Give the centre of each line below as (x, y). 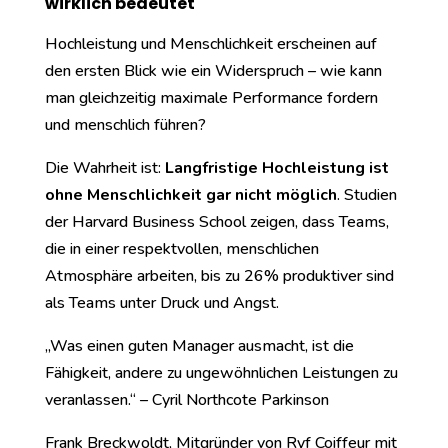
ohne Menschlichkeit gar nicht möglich (190, 195)
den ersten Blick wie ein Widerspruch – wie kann (213, 71)
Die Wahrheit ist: (104, 168)
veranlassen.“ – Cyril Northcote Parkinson (186, 400)
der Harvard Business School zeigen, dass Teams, (216, 222)
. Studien (366, 195)
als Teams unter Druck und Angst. (161, 303)
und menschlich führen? (125, 125)
